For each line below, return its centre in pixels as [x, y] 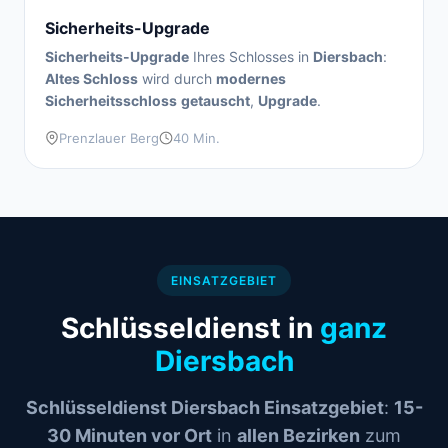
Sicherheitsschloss [111, 100]
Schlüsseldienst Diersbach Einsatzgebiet [204, 407]
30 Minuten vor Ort [129, 435]
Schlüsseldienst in [190, 328]
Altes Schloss [91, 78]
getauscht [215, 100]
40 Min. [196, 138]
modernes [251, 78]
